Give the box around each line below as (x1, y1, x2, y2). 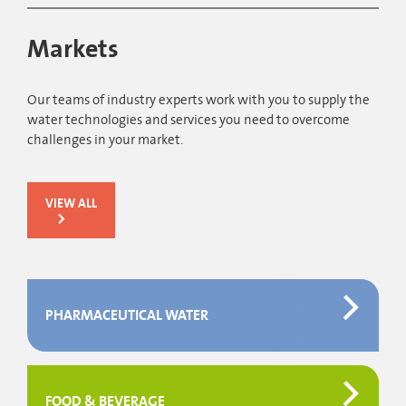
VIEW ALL (45, 195, 97, 212)
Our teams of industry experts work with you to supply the (27, 91, 370, 110)
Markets (27, 33, 119, 67)
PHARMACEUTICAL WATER (45, 305, 208, 325)
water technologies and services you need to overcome (27, 111, 350, 130)
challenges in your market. (27, 130, 183, 150)
